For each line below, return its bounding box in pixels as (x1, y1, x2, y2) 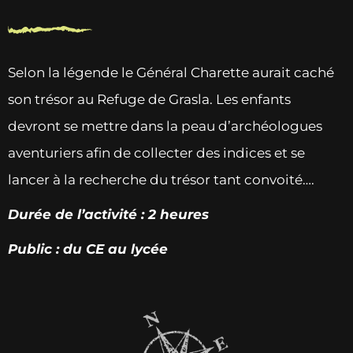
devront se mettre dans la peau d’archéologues (8, 118, 322, 135)
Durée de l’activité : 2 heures (8, 206, 209, 223)
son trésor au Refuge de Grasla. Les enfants (8, 91, 291, 108)
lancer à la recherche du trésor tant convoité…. (8, 172, 314, 188)
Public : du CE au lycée (8, 241, 168, 258)
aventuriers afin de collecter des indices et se (8, 145, 305, 162)
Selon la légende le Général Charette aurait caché (8, 65, 334, 81)
